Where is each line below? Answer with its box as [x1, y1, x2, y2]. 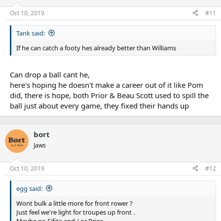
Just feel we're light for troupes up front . [16, 207, 135, 217]
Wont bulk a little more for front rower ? [16, 198, 133, 208]
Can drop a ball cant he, [10, 70, 90, 80]
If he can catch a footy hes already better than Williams [16, 43, 176, 52]
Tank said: [16, 28, 45, 37]
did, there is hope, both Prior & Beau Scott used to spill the [10, 90, 209, 101]
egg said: [16, 184, 42, 193]
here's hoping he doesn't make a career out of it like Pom [10, 80, 203, 90]
